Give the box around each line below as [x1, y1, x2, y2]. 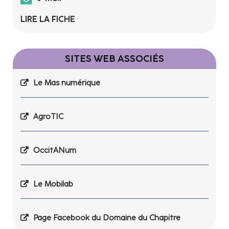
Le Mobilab [33, 179, 73, 189]
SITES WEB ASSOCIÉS [65, 53, 164, 64]
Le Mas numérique [33, 78, 100, 87]
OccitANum [33, 145, 76, 155]
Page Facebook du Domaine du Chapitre [33, 213, 180, 223]
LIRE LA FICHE [20, 14, 75, 24]
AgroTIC [33, 111, 63, 121]
